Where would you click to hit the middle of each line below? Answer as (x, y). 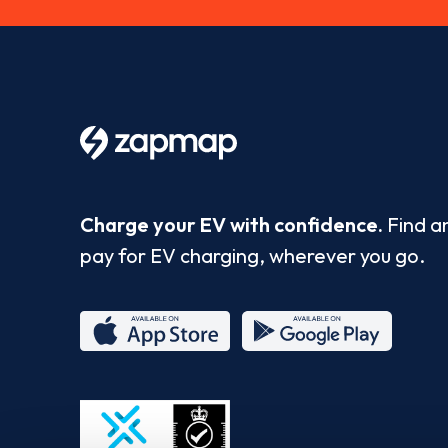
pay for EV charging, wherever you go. (252, 255)
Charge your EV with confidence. (231, 224)
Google (276, 366)
